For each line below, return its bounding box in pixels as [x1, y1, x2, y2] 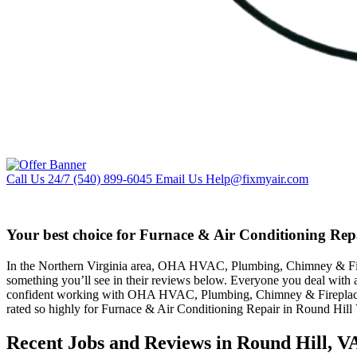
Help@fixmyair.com [206, 172, 308, 186]
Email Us [155, 172, 202, 186]
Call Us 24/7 [6, 172, 70, 186]
